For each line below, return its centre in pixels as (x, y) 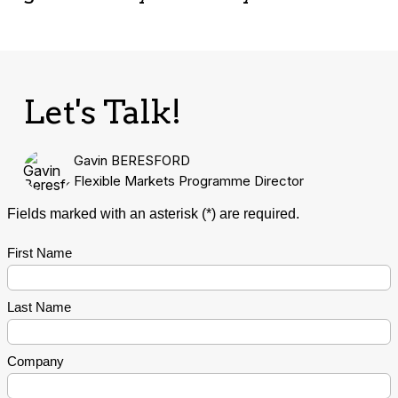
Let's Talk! (103, 112)
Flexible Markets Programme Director (188, 180)
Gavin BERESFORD (131, 160)
